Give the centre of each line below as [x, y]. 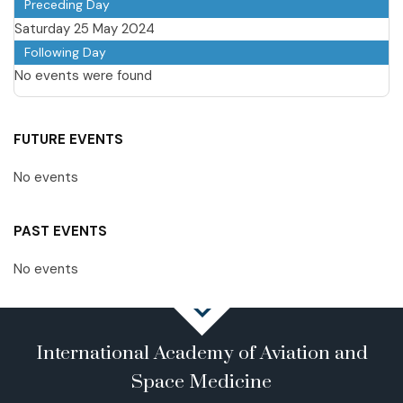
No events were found [83, 75]
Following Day [65, 52]
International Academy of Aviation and [201, 353]
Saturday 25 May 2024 [85, 28]
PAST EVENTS [60, 231]
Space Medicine [201, 382]
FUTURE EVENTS [68, 139]
